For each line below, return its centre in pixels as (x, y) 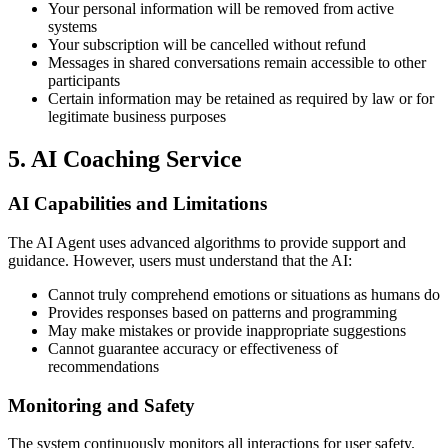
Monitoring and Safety (101, 405)
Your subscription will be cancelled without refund (207, 45)
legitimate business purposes (137, 117)
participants (84, 81)
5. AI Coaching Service (125, 159)
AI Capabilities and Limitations (137, 204)
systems (72, 27)
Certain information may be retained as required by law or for (241, 99)
